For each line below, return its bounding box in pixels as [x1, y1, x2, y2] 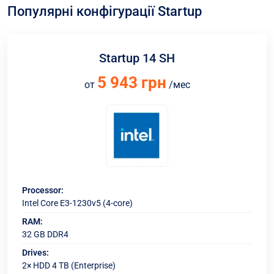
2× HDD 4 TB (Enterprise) [22, 261, 116, 270]
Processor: [22, 185, 64, 195]
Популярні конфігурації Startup [7, 4, 202, 19]
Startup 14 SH [99, 51, 175, 65]
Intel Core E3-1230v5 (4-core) [22, 198, 133, 208]
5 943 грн [97, 73, 166, 92]
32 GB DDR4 [22, 229, 68, 239]
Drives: [22, 248, 49, 257]
